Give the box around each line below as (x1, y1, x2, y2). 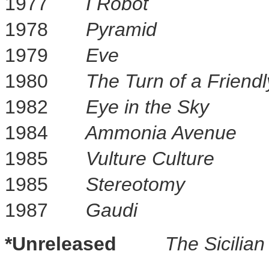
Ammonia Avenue (80, 122, 237, 144)
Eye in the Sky (86, 96, 209, 118)
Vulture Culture (86, 148, 214, 169)
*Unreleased (5, 233, 116, 255)
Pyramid (86, 19, 157, 40)
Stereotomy (86, 174, 185, 195)
